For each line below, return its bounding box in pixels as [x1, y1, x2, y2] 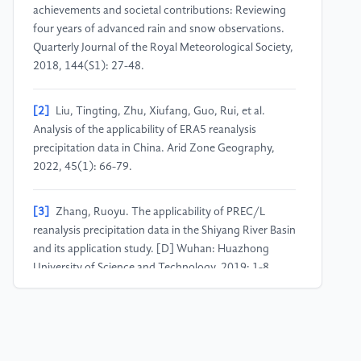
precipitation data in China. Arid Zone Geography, [33, 143, 275, 155]
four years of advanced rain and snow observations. [33, 23, 284, 35]
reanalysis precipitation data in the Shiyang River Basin [33, 225, 296, 237]
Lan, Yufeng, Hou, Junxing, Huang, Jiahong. [56, 307, 268, 319]
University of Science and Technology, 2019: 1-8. [33, 262, 272, 274]
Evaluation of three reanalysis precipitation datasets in [33, 326, 294, 338]
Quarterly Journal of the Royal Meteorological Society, [33, 42, 293, 54]
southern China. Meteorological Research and [33, 344, 255, 356]
